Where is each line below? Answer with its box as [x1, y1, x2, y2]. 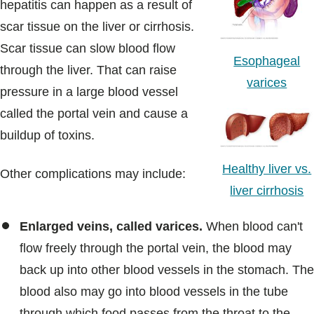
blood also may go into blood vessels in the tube [20, 285, 288, 299]
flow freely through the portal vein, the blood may [20, 241, 292, 256]
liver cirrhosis [230, 184, 304, 198]
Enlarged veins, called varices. [20, 219, 203, 234]
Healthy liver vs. [222, 162, 312, 177]
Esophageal [233, 53, 301, 68]
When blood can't [203, 219, 303, 234]
